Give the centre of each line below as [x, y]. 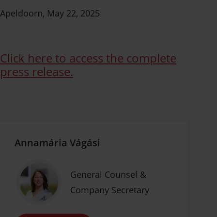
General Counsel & [108, 174]
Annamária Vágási [57, 142]
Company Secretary [110, 190]
